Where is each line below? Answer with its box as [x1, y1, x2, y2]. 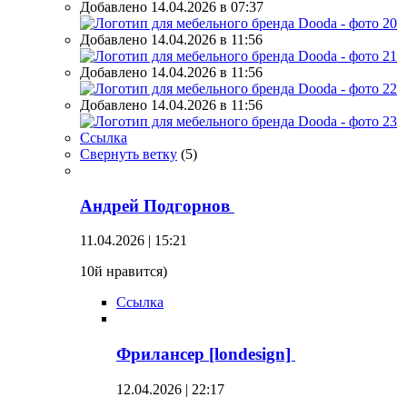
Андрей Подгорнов [80, 195, 234, 215]
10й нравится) [80, 263, 167, 280]
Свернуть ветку [80, 145, 177, 162]
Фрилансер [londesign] [116, 344, 295, 364]
